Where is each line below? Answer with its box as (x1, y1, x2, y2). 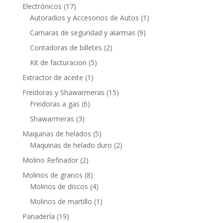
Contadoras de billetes (29, 43, 102, 53)
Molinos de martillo (29, 197, 92, 207)
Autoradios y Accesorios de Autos (29, 13, 139, 23)
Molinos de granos (22, 170, 83, 180)
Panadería (22, 212, 55, 222)
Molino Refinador (22, 155, 78, 165)
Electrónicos (22, 1, 62, 11)
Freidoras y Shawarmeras (22, 88, 105, 98)
